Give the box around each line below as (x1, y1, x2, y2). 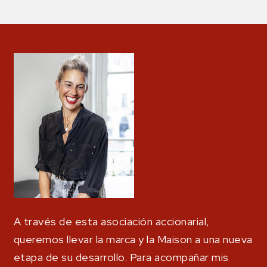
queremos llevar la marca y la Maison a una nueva (13, 232, 253, 246)
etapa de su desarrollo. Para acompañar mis (13, 250, 229, 264)
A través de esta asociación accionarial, (13, 214, 210, 228)
